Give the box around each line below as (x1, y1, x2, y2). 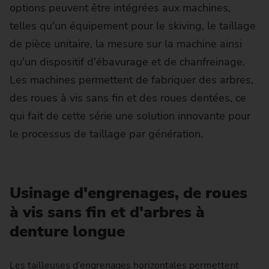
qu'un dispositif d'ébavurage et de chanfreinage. (10, 55, 245, 70)
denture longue (10, 221, 125, 243)
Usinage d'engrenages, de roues (10, 183, 247, 204)
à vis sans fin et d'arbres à (10, 202, 205, 223)
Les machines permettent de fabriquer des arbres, (10, 73, 253, 88)
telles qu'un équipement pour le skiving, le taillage (10, 19, 256, 34)
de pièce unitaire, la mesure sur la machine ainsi (10, 37, 242, 52)
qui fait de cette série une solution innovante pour (10, 109, 250, 124)
